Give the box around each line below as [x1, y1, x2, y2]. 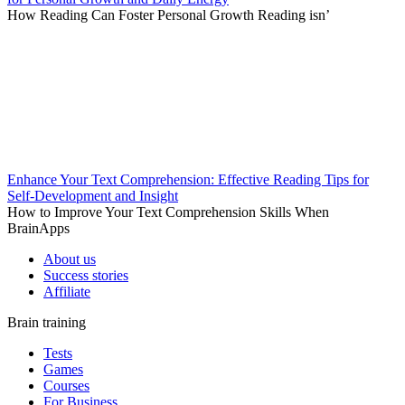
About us [43, 251, 96, 268]
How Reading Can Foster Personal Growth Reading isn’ [7, 7, 330, 24]
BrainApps [7, 221, 70, 237]
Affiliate [43, 284, 90, 300]
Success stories [43, 268, 128, 284]
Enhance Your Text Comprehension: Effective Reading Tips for [7, 172, 369, 188]
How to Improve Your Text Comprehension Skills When [7, 204, 329, 221]
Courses [43, 378, 89, 394]
